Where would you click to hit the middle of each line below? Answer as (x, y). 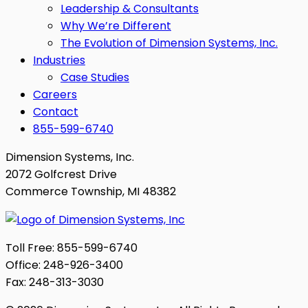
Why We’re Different (116, 26)
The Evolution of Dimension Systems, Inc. (169, 43)
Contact (56, 112)
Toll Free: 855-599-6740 (71, 248)
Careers (55, 95)
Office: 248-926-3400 (64, 265)
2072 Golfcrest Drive (61, 175)
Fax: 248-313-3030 (55, 283)
